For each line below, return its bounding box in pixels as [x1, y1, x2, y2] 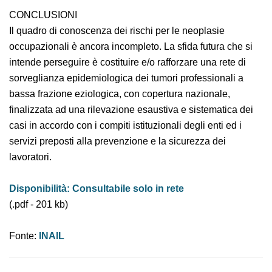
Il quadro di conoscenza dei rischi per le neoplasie [9, 44, 237, 58]
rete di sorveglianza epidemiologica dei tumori [9, 91, 221, 105]
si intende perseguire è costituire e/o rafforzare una [9, 75, 246, 89]
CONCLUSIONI [9, 28, 73, 42]
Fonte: [9, 249, 40, 263]
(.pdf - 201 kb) [9, 217, 70, 231]
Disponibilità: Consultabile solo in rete [9, 202, 195, 216]
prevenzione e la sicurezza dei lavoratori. [9, 170, 194, 184]
